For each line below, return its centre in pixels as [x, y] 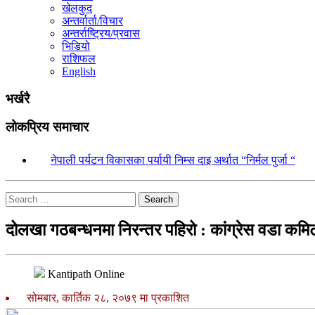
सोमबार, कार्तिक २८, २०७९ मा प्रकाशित [105, 297]
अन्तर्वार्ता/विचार [92, 21]
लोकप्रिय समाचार [47, 127]
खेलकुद [77, 8]
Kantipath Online [86, 274]
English [79, 71]
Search [159, 200]
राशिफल [79, 59]
